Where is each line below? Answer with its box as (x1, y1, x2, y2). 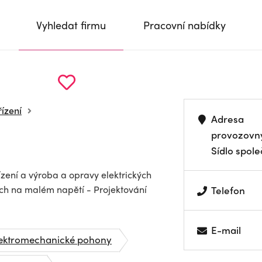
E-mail (211, 223, 242, 237)
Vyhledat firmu (36, 18, 106, 32)
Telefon (211, 183, 246, 197)
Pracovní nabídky (143, 18, 226, 32)
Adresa (211, 112, 244, 126)
